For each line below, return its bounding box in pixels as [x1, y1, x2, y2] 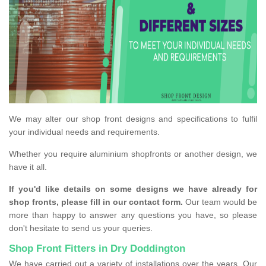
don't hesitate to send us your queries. [9, 223, 153, 233]
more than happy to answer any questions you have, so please [9, 210, 257, 220]
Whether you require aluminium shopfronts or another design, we [9, 149, 257, 159]
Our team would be [183, 197, 257, 207]
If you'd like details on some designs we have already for [9, 184, 257, 194]
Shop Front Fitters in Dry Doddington [9, 243, 185, 255]
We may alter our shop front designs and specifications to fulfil [9, 114, 257, 124]
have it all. [9, 162, 49, 172]
